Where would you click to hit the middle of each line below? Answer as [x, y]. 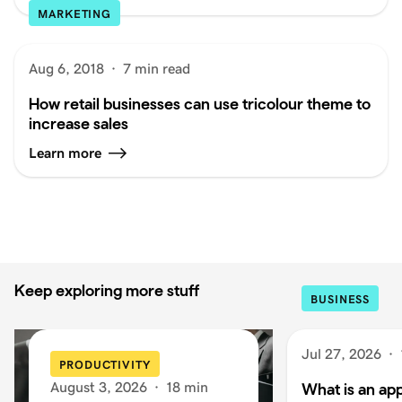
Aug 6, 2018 [66, 69]
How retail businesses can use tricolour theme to [200, 104]
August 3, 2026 [99, 387]
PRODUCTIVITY [105, 365]
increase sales [79, 123]
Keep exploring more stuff [107, 290]
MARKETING [75, 14]
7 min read [157, 69]
